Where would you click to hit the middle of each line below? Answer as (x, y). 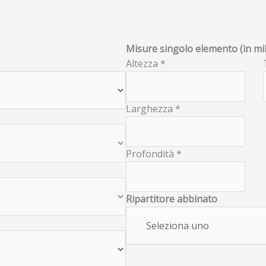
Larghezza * (153, 109)
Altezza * (146, 64)
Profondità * (154, 154)
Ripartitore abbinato (172, 199)
